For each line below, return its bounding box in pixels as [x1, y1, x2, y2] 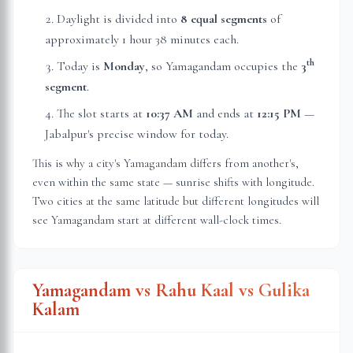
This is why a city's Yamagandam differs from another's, [32, 156, 299, 170]
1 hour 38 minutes [122, 32, 210, 47]
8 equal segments [180, 11, 267, 27]
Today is [57, 58, 103, 74]
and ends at [193, 106, 257, 121]
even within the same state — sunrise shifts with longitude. [32, 175, 314, 189]
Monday [103, 58, 145, 74]
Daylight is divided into [57, 11, 180, 27]
